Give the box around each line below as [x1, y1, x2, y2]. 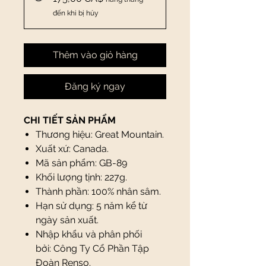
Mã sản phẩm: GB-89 [36, 157, 127, 169]
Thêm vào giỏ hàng [52, 49, 138, 61]
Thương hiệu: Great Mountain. [36, 129, 164, 140]
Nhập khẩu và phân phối [36, 229, 142, 240]
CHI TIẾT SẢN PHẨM [24, 115, 116, 126]
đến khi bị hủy [53, 9, 99, 17]
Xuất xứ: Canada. [36, 143, 109, 154]
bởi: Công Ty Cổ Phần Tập [36, 243, 149, 254]
